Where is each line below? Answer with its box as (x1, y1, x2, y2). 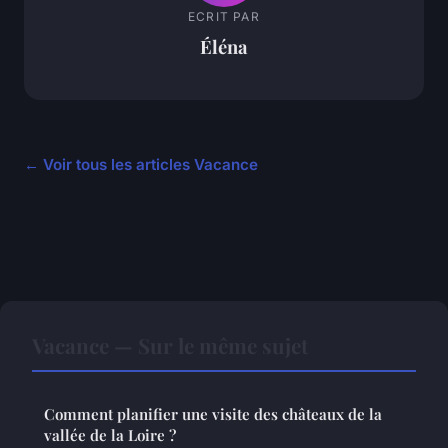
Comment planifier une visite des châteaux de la (44, 404, 382, 425)
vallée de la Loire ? (44, 425, 176, 446)
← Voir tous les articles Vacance (24, 155, 258, 175)
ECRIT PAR (188, 8, 260, 24)
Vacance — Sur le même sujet (32, 331, 308, 360)
